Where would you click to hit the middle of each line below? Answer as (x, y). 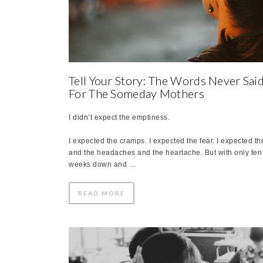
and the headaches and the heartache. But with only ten (165, 152)
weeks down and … (102, 164)
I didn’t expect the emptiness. (119, 117)
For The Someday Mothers (136, 93)
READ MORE (102, 193)
